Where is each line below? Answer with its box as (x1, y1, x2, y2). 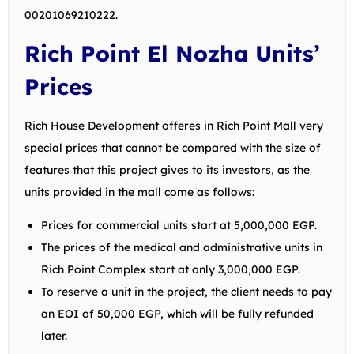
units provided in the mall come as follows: (24, 184, 254, 199)
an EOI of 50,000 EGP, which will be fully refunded (41, 306, 314, 321)
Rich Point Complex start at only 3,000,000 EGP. (41, 262, 300, 277)
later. (41, 328, 67, 343)
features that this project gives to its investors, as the (24, 162, 310, 177)
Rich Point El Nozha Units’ (24, 39, 320, 67)
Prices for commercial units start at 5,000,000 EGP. (41, 217, 317, 232)
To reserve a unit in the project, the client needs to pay (41, 284, 332, 299)
